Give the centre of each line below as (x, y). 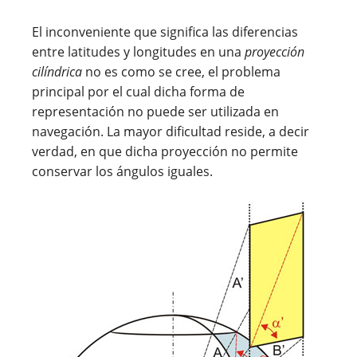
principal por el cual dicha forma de (138, 91)
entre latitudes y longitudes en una (138, 51)
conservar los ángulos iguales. (122, 171)
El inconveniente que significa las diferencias (165, 31)
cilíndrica (57, 71)
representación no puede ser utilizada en (155, 111)
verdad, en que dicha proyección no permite (165, 151)
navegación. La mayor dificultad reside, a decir (171, 131)
